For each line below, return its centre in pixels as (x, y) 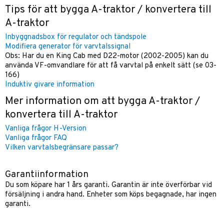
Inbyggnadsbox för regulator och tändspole (76, 37)
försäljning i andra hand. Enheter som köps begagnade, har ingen (111, 194)
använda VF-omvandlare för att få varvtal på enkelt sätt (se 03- (111, 65)
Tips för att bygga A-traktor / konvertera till (108, 9)
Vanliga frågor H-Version (46, 128)
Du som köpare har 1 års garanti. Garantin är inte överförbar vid (108, 185)
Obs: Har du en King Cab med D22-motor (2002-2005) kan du (107, 56)
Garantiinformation (47, 174)
